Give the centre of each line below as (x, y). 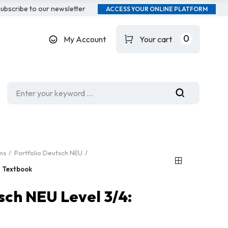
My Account (84, 39)
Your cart (155, 39)
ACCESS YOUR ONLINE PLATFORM (156, 9)
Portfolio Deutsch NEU (48, 153)
